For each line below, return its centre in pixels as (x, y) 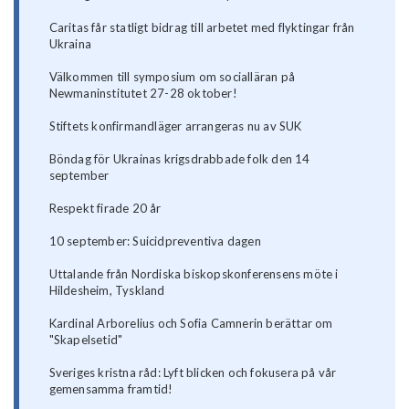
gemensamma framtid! (111, 389)
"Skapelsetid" (86, 340)
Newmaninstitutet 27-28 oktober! (143, 94)
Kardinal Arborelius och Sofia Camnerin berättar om (191, 324)
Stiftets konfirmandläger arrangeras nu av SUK (175, 126)
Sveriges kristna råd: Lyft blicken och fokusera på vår (193, 373)
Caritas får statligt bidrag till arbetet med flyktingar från (202, 28)
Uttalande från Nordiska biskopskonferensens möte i (194, 274)
